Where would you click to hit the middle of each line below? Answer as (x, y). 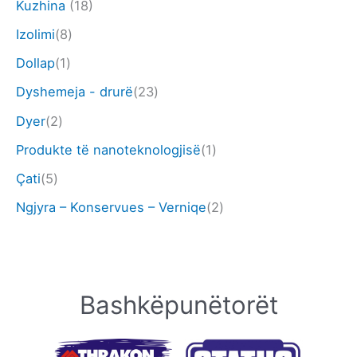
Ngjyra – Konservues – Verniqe (111, 207)
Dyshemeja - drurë (75, 92)
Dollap (35, 63)
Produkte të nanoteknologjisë (108, 149)
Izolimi (35, 35)
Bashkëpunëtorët (178, 305)
